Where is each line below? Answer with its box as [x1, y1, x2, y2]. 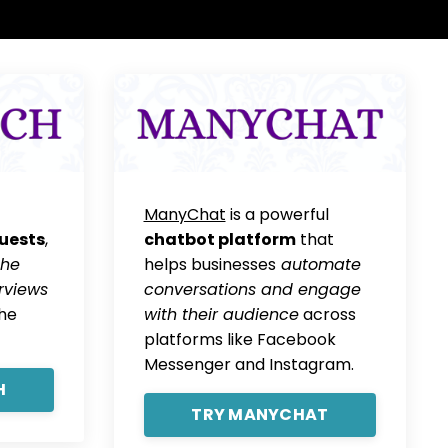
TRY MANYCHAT [191, 402, 329, 426]
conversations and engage [143, 277, 361, 301]
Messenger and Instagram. [143, 352, 354, 376]
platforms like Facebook [143, 327, 336, 351]
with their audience [143, 302, 299, 326]
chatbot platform [143, 227, 296, 251]
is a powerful [225, 202, 329, 226]
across [298, 302, 356, 326]
